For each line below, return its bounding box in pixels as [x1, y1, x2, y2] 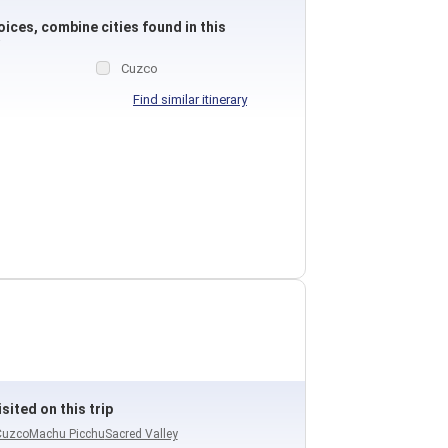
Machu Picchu [28, 427, 105, 441]
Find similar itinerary [132, 92, 247, 107]
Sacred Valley [104, 427, 178, 441]
